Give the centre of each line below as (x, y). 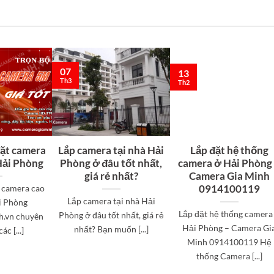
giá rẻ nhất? (111, 176)
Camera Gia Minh (229, 176)
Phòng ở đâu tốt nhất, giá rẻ (111, 215)
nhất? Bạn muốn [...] (111, 229)
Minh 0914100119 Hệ (229, 242)
